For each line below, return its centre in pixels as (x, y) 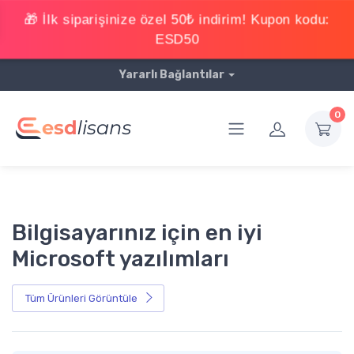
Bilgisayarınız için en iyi (137, 233)
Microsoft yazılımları (121, 259)
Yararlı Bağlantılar (172, 75)
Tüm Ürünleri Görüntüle (81, 298)
